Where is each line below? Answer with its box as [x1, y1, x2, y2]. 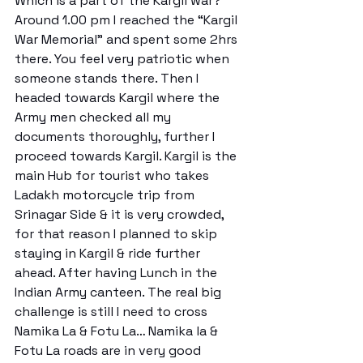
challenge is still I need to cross [15, 302, 211, 320]
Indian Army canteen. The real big [15, 283, 224, 301]
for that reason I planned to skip [15, 224, 220, 242]
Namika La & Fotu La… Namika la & [15, 322, 221, 340]
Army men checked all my [15, 108, 174, 126]
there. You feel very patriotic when [15, 49, 233, 67]
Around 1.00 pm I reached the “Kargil [15, 11, 241, 28]
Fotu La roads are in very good [15, 341, 204, 359]
